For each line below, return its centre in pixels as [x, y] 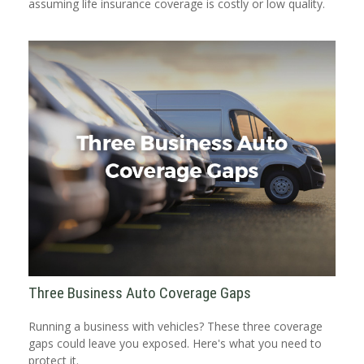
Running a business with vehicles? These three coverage [175, 326]
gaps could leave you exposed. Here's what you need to [175, 343]
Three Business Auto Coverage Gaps [140, 293]
